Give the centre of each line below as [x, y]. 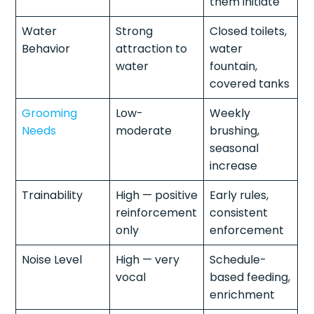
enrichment [243, 294]
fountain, [234, 66]
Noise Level [52, 259]
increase [234, 165]
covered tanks [250, 83]
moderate [144, 130]
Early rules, [239, 195]
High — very [148, 259]
